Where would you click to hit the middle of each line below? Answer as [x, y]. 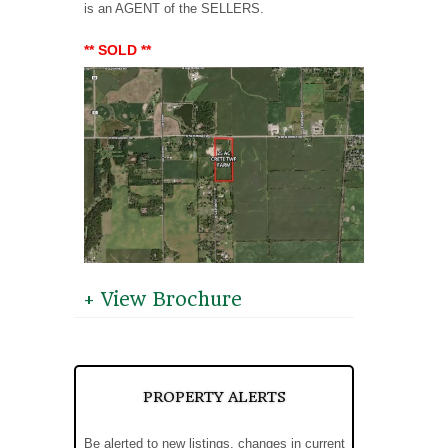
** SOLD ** [117, 50]
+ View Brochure [163, 300]
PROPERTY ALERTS [214, 397]
